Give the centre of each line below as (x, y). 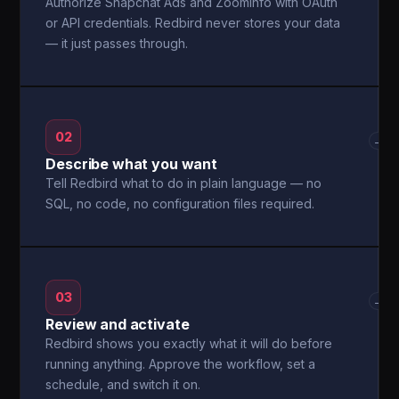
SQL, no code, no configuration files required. (180, 204)
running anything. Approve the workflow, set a (181, 364)
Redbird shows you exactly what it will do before (189, 343)
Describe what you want (131, 164)
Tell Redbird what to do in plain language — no (184, 183)
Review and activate (118, 324)
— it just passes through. (117, 43)
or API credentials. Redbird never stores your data (193, 23)
